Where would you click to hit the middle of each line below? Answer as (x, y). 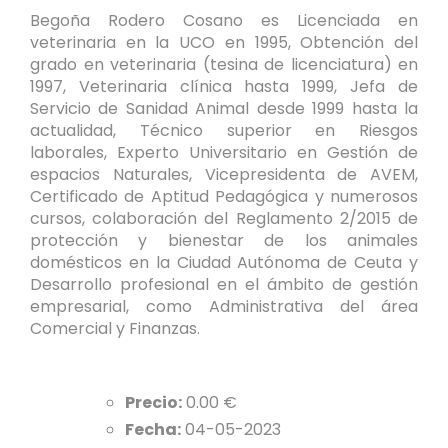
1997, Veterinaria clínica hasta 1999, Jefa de (224, 87)
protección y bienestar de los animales (224, 241)
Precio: (153, 403)
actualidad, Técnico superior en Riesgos (224, 131)
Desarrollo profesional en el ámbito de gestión (224, 285)
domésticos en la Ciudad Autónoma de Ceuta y (224, 263)
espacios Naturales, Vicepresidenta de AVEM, (224, 175)
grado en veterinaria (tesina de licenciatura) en (224, 65)
